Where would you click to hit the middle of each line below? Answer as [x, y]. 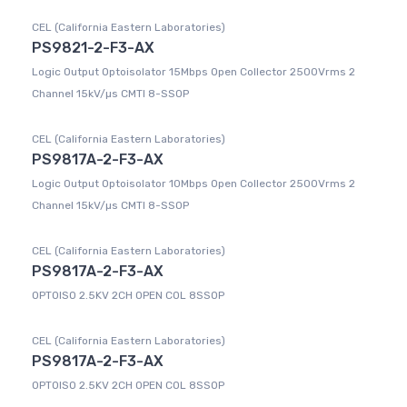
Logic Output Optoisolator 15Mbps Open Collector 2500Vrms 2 [194, 72]
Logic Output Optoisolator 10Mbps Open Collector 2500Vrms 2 [194, 184]
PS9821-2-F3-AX [93, 48]
